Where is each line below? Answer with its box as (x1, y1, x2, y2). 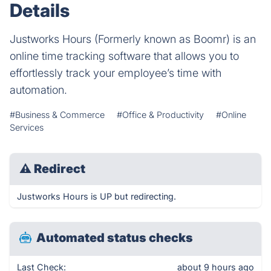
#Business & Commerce (10, 109, 105, 120)
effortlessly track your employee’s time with (10, 67, 221, 79)
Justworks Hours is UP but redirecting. (17, 191, 176, 201)
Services (10, 122, 44, 132)
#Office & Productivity (117, 109, 204, 120)
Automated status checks (36, 230, 193, 245)
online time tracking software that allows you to (10, 50, 239, 62)
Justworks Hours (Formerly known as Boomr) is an (10, 33, 256, 45)
